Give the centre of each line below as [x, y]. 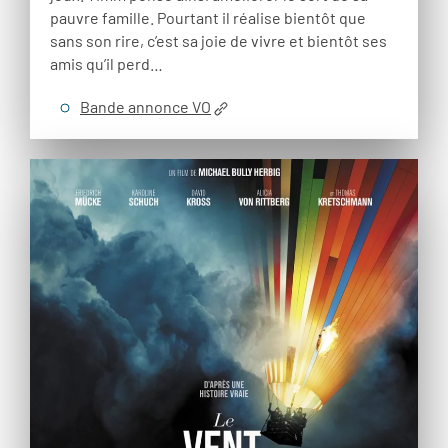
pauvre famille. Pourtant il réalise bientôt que [208, 18]
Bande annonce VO [145, 107]
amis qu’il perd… [106, 64]
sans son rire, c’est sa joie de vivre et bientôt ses [218, 41]
